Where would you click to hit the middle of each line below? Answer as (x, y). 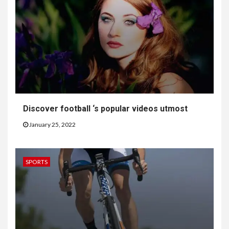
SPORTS (37, 162)
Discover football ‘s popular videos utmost (105, 109)
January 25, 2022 (52, 125)
